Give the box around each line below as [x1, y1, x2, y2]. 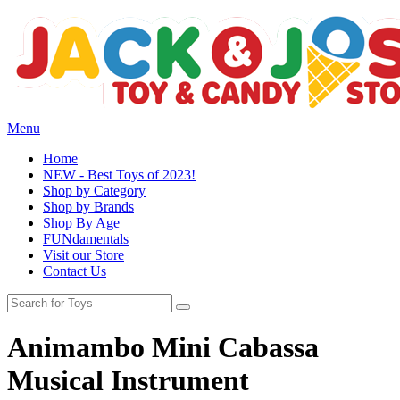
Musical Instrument [7, 364, 249, 397]
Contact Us [43, 263, 106, 279]
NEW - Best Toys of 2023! [43, 167, 196, 182]
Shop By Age [43, 215, 120, 230]
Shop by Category [43, 183, 146, 198]
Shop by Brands [43, 199, 134, 214]
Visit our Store [43, 247, 124, 262]
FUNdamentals [43, 231, 129, 246]
